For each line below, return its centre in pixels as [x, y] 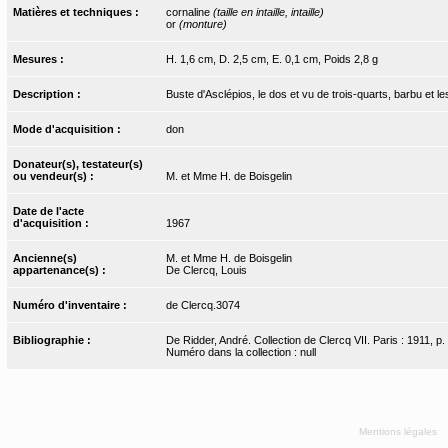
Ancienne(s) [45, 257]
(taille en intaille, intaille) [268, 11]
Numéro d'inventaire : [72, 304]
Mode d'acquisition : [69, 128]
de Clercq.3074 [202, 304]
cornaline [189, 11]
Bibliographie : [54, 339]
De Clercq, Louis [206, 269]
